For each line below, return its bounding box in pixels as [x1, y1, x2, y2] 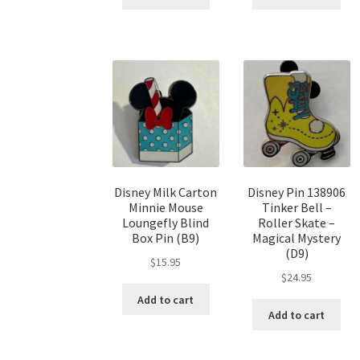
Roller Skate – [258, 215, 336, 231]
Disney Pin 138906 [247, 184, 346, 201]
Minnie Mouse [128, 199, 203, 216]
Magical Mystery [252, 230, 342, 247]
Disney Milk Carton [114, 184, 218, 201]
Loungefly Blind [122, 215, 210, 231]
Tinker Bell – [261, 199, 332, 216]
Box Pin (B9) [132, 230, 200, 247]
